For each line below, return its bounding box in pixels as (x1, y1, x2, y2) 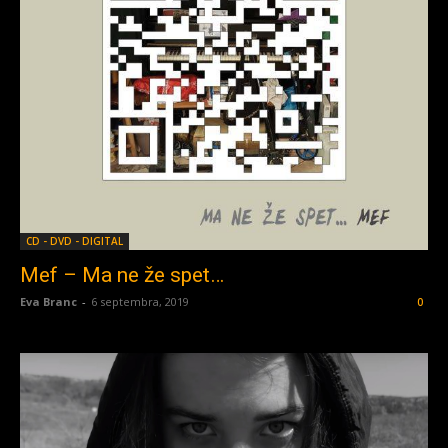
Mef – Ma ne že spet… (20, 263, 224, 288)
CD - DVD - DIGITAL (26, 234, 123, 249)
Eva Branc (20, 294, 77, 310)
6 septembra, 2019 (91, 294, 189, 310)
